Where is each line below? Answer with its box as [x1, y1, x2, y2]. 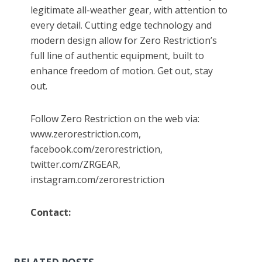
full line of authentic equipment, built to [30, 49, 205, 63]
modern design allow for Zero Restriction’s [30, 34, 218, 47]
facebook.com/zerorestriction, [30, 143, 163, 156]
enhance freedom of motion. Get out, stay [30, 64, 213, 78]
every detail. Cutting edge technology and [30, 19, 212, 32]
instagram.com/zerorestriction [30, 173, 165, 187]
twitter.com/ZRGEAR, [30, 158, 121, 171]
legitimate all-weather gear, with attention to [30, 4, 228, 17]
